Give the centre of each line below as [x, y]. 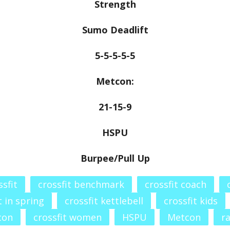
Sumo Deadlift [115, 30]
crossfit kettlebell [104, 201]
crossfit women [68, 217]
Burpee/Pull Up [115, 158]
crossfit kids [191, 201]
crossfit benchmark [81, 184]
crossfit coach [176, 184]
